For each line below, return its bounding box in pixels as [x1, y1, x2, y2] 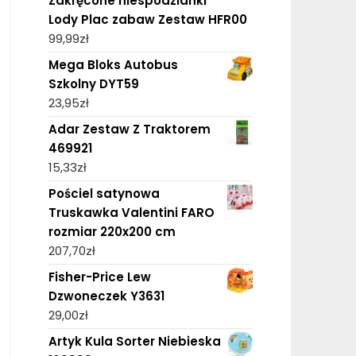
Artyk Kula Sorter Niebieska [48, 332, 221, 350]
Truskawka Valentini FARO [48, 203, 215, 221]
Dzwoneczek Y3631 [48, 287, 164, 304]
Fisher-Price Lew [48, 268, 151, 285]
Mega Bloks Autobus [48, 56, 178, 73]
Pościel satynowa [48, 184, 160, 202]
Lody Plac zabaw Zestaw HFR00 [48, 10, 247, 28]
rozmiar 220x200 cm [48, 222, 176, 240]
